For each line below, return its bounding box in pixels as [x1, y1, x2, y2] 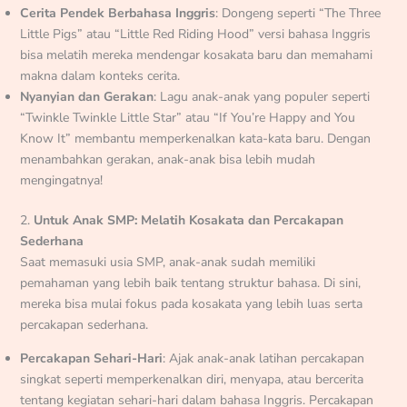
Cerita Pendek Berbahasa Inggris [19, 5, 215, 23]
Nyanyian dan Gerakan [19, 88, 154, 106]
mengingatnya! [19, 172, 103, 190]
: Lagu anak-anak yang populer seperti [153, 88, 370, 106]
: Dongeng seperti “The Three [214, 5, 381, 23]
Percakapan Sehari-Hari [19, 350, 163, 368]
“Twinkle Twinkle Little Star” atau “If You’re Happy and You [19, 109, 355, 127]
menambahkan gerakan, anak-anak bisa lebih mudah [19, 151, 315, 169]
